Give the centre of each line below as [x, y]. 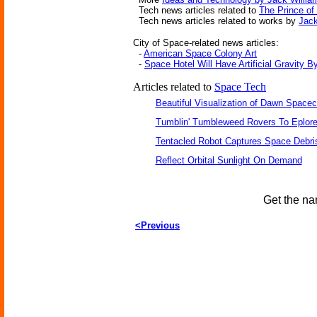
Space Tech [240, 87]
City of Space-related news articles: [206, 43]
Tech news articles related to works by [216, 21]
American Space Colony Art [200, 53]
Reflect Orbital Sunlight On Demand [229, 160]
